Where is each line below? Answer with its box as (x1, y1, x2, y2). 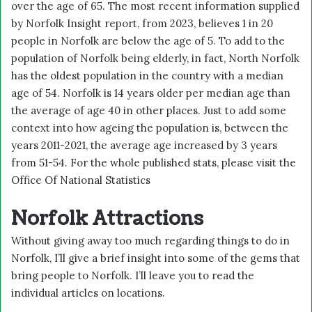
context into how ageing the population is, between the (11, 120, 288, 134)
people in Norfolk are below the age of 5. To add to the (11, 33, 285, 47)
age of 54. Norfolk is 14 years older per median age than (11, 86, 290, 100)
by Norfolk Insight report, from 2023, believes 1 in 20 (11, 16, 273, 30)
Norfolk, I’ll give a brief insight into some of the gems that (11, 251, 300, 265)
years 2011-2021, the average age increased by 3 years (11, 138, 277, 152)
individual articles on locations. (11, 286, 165, 299)
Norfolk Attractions (11, 205, 203, 232)
